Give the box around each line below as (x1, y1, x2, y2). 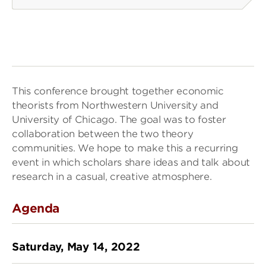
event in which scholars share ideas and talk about (12, 157, 251, 169)
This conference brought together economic (12, 85, 224, 97)
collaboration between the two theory (12, 128, 194, 140)
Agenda (12, 201, 59, 216)
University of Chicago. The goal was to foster (12, 114, 226, 126)
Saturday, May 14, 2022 (12, 240, 140, 254)
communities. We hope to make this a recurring (12, 142, 238, 154)
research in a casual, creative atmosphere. (12, 171, 212, 183)
